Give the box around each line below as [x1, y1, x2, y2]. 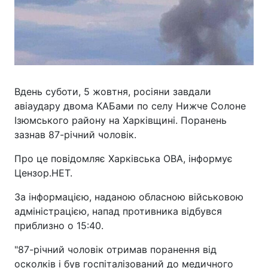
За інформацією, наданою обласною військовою [14, 191, 243, 203]
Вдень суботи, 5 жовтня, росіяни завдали [14, 86, 211, 98]
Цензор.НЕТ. [14, 167, 72, 179]
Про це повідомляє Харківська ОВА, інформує [14, 153, 233, 165]
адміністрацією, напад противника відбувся [14, 205, 222, 218]
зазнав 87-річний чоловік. [14, 129, 136, 141]
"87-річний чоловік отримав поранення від [14, 243, 217, 256]
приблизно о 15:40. [14, 220, 103, 232]
